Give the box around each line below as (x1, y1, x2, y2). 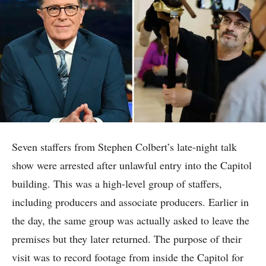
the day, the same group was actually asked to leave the (12, 213, 249, 228)
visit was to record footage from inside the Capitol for (12, 250, 243, 265)
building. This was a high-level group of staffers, (12, 176, 222, 191)
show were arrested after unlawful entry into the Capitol (12, 158, 252, 173)
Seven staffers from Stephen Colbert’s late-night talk (12, 140, 237, 154)
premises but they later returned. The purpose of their (12, 232, 242, 246)
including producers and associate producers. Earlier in (12, 195, 249, 210)
